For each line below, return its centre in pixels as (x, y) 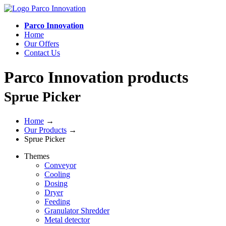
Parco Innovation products (96, 77)
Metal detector (67, 219)
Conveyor (60, 165)
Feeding (57, 201)
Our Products (45, 130)
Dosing (56, 183)
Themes (37, 156)
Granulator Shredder (77, 210)
